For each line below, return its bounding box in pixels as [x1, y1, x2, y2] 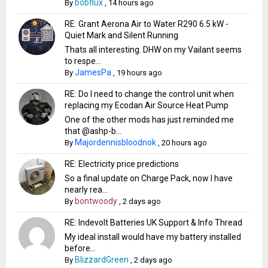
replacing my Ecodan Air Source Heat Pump [65, 100, 229, 111]
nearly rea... [65, 185, 108, 195]
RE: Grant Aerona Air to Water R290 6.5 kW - [65, 19, 229, 29]
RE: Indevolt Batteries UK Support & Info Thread [65, 218, 243, 228]
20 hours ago [162, 138, 208, 148]
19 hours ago [117, 68, 163, 78]
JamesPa [75, 68, 112, 78]
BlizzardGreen [75, 255, 129, 265]
